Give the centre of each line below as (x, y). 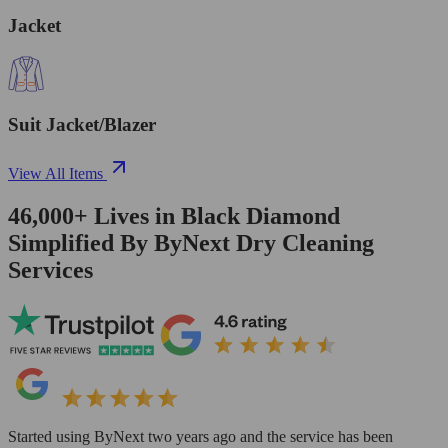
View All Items (55, 173)
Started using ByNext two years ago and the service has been (200, 436)
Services (50, 269)
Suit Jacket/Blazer (82, 125)
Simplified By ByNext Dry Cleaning (191, 242)
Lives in (134, 215)
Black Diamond (260, 215)
